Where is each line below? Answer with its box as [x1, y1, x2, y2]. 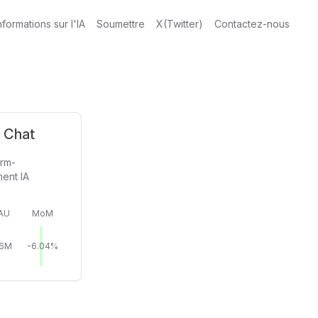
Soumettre [97, 18, 145, 30]
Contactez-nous [214, 18, 290, 30]
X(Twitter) [156, 18, 203, 30]
